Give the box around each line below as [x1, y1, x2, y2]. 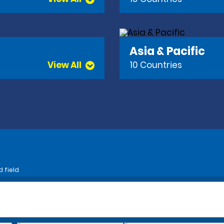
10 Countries [129, 59, 182, 71]
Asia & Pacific [129, 43, 205, 59]
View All [47, 59, 81, 71]
